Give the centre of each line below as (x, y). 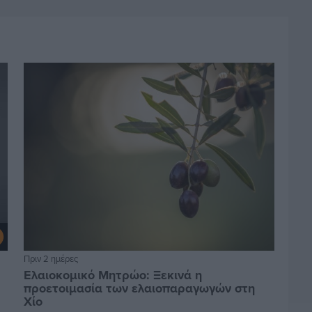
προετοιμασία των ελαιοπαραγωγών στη (139, 288)
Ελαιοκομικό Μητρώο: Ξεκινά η (112, 275)
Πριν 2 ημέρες (50, 258)
